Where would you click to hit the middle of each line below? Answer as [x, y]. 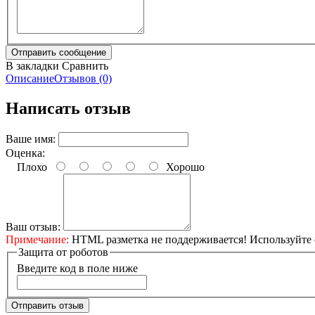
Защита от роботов [63, 252]
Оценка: [25, 153]
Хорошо [182, 167]
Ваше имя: [31, 139]
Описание [30, 78]
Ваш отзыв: [33, 226]
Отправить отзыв [47, 306]
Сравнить [85, 66]
